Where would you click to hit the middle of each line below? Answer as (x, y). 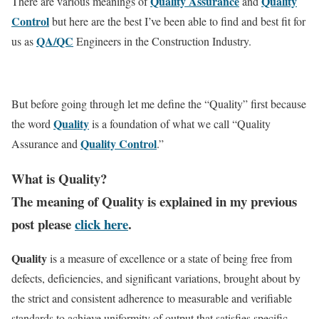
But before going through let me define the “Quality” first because (159, 104)
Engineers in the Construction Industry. (162, 41)
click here (101, 224)
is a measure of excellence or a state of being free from (169, 258)
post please (43, 224)
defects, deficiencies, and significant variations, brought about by (156, 278)
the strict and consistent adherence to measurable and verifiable (152, 298)
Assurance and (46, 143)
